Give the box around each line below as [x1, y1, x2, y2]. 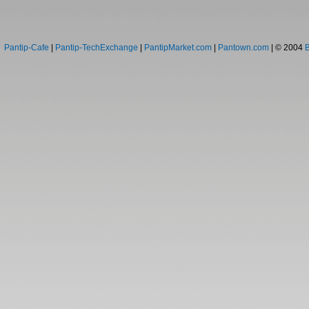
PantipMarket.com [144, 43, 212, 52]
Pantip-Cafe [4, 43, 49, 52]
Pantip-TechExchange [55, 43, 138, 52]
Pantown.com [218, 43, 269, 52]
